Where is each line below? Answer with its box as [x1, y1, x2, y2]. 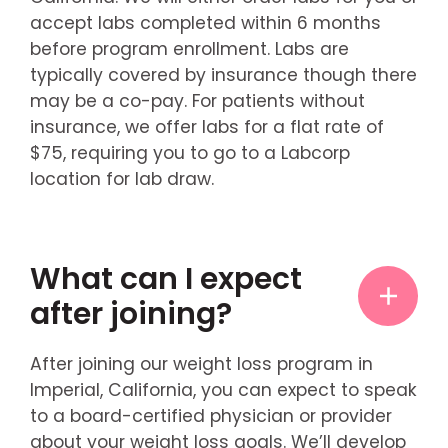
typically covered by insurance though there [29, 62, 417, 87]
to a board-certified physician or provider [29, 404, 392, 429]
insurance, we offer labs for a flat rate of [29, 114, 384, 139]
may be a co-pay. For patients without [29, 88, 365, 113]
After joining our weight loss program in [29, 352, 373, 377]
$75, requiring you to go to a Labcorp [29, 140, 350, 165]
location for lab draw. [29, 166, 214, 191]
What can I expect [29, 258, 302, 300]
